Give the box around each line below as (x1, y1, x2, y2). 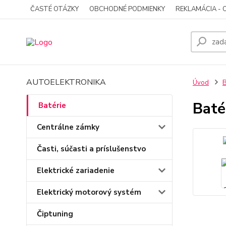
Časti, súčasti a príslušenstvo (37, 144, 146, 154)
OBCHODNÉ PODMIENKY (89, 5, 165, 14)
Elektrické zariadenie (37, 165, 115, 176)
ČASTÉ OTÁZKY (30, 5, 79, 14)
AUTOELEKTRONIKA (26, 77, 106, 88)
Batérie (38, 100, 66, 110)
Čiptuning (37, 209, 73, 219)
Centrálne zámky (37, 122, 99, 132)
